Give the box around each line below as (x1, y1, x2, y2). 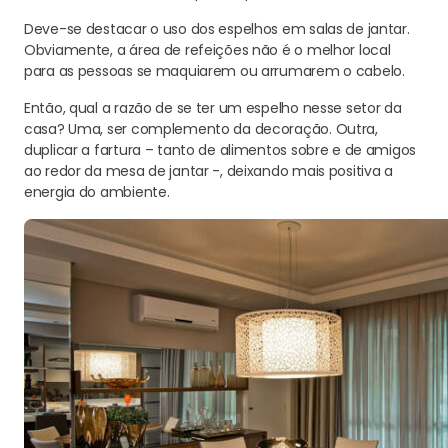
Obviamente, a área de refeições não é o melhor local (24, 40, 391, 60)
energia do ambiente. (24, 182, 170, 202)
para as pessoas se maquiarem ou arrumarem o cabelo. (24, 61, 405, 81)
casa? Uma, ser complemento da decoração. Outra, (24, 119, 378, 139)
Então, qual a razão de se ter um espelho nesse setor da (24, 98, 402, 118)
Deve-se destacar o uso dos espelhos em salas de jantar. (24, 19, 410, 39)
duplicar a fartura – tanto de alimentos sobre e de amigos (24, 140, 417, 160)
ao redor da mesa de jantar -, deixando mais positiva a (24, 161, 393, 181)
